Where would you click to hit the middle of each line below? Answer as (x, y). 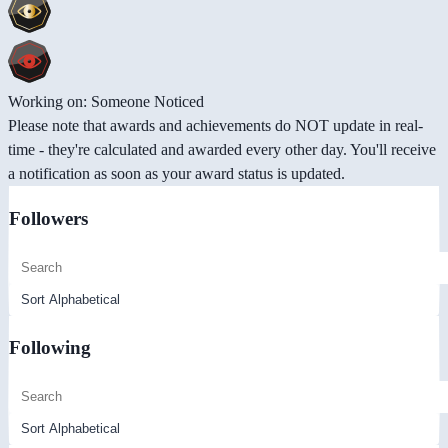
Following (50, 348)
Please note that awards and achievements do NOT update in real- (215, 126)
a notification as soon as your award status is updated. (176, 174)
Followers (48, 218)
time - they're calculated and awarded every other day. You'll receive (222, 150)
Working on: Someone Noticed (106, 102)
